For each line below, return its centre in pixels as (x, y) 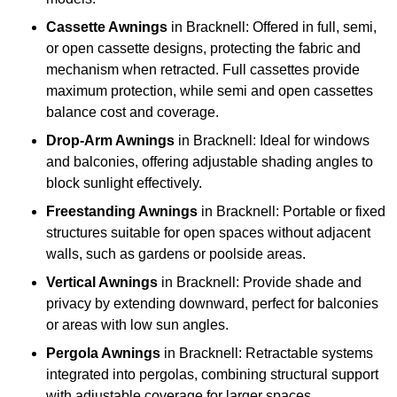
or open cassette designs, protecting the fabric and (203, 49)
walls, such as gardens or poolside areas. (176, 254)
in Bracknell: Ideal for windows (272, 141)
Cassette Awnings (107, 27)
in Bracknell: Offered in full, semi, (272, 27)
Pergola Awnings (103, 354)
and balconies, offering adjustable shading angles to (210, 162)
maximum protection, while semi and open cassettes (210, 91)
